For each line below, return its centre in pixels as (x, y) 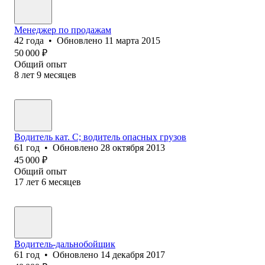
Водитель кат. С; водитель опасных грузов (100, 137)
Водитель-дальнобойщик (65, 244)
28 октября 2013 (133, 147)
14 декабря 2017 (133, 254)
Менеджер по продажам (63, 30)
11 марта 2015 (132, 40)
